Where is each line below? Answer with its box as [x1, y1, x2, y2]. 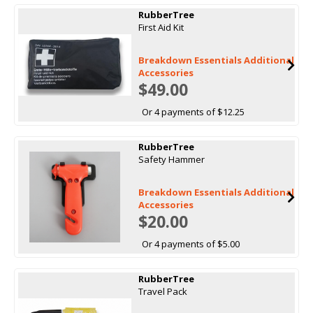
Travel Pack [138, 284, 187, 298]
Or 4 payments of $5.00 [141, 237, 240, 250]
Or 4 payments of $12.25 [141, 105, 245, 118]
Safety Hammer [138, 152, 205, 166]
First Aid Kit [138, 20, 184, 34]
